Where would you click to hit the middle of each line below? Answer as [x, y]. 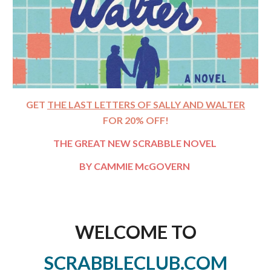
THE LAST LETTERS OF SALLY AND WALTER [146, 104]
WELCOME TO [135, 232]
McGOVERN [163, 166]
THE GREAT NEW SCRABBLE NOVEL [135, 143]
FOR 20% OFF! [135, 120]
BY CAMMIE [106, 166]
